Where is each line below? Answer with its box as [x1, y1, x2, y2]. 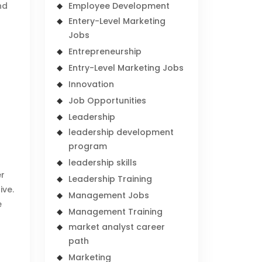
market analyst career [68, 221, 166, 233]
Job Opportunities [68, 95, 147, 106]
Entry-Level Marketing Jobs [68, 62, 184, 74]
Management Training [68, 206, 163, 218]
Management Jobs [68, 189, 150, 201]
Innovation [68, 78, 115, 90]
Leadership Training [68, 173, 153, 185]
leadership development [68, 126, 174, 138]
